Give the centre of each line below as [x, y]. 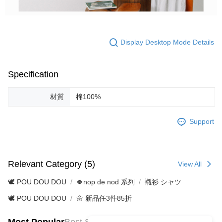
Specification [33, 74]
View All [190, 164]
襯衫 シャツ [163, 182]
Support [202, 122]
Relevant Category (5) [52, 164]
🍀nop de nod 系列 [106, 182]
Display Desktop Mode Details [167, 42]
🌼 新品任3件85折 [104, 198]
